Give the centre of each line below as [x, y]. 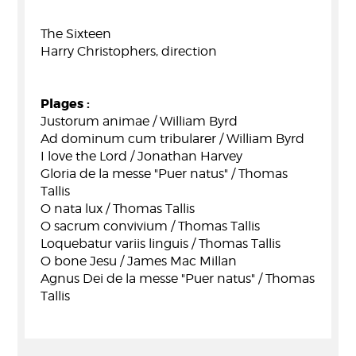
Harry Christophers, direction [129, 51]
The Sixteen [76, 34]
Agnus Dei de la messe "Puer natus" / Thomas [178, 279]
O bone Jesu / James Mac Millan [139, 261]
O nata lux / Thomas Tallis [118, 209]
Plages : [65, 104]
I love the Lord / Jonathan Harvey [141, 156]
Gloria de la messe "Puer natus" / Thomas [164, 174]
